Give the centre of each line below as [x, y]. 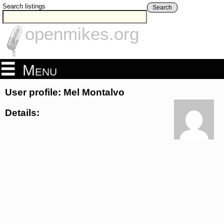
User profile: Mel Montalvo [65, 92]
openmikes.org [82, 34]
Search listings [24, 6]
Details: [22, 112]
